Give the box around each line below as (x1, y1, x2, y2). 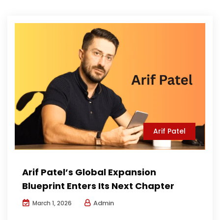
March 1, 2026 (31, 199, 72, 208)
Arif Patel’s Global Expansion (22, 166, 156, 179)
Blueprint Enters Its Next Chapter (22, 180, 174, 192)
